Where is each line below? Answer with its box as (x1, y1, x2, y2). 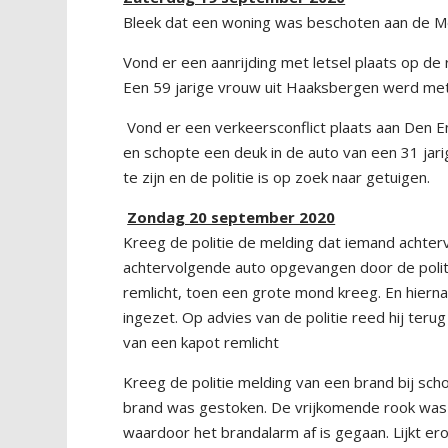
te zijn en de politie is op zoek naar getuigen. (123, 167, 431, 187)
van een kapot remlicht (123, 332, 280, 352)
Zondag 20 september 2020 (127, 207, 336, 227)
